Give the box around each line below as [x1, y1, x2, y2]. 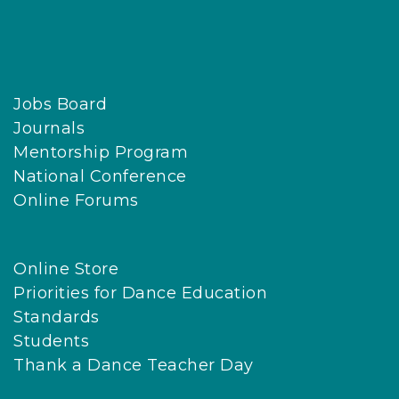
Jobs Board [13, 94, 107, 115]
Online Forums [13, 191, 139, 211]
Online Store [13, 259, 118, 280]
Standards [13, 307, 100, 328]
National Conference [13, 167, 187, 187]
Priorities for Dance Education [13, 283, 267, 304]
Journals [13, 118, 85, 139]
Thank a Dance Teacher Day [13, 355, 254, 376]
